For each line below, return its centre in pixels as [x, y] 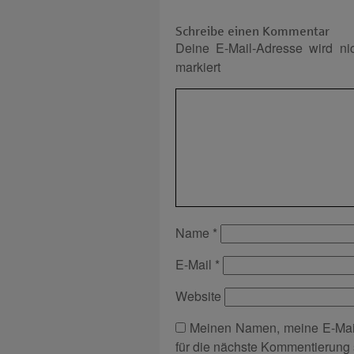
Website [198, 296]
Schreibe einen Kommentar [252, 31]
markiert [198, 67]
